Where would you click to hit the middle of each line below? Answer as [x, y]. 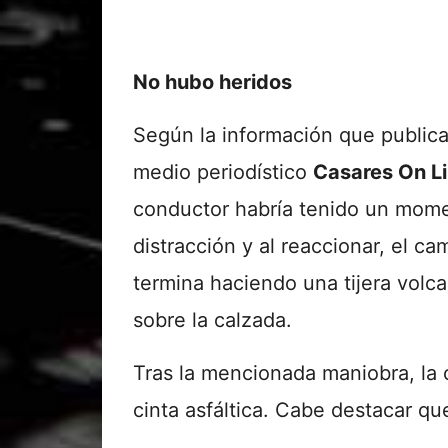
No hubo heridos [212, 81]
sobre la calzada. [212, 319]
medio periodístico [223, 171]
